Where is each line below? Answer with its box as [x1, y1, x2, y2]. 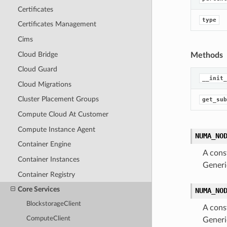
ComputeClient [26, 215, 71, 222]
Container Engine [17, 140, 71, 148]
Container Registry [17, 170, 75, 178]
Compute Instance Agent [17, 125, 95, 133]
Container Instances [17, 155, 80, 163]
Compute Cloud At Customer [17, 110, 108, 119]
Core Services [17, 185, 60, 194]
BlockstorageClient [26, 201, 82, 208]
